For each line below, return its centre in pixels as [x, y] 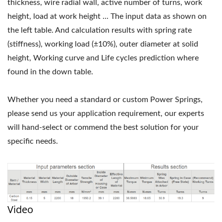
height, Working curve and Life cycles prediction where [103, 58]
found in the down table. [50, 72]
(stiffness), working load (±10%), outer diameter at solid [103, 44]
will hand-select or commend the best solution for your [103, 127]
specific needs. [33, 141]
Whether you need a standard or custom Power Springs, [105, 99]
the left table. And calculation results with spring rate [100, 30]
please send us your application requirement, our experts [106, 113]
